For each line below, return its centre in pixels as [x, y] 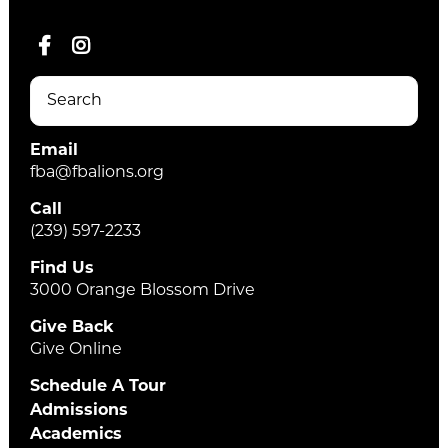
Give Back [72, 328]
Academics [76, 435]
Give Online [76, 350]
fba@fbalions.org [97, 173]
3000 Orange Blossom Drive [143, 291]
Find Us [62, 269]
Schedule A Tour [98, 387]
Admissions [79, 411]
